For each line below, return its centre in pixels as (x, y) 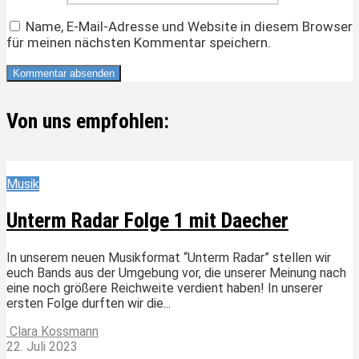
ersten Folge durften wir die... (89, 304)
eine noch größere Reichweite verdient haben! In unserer (165, 288)
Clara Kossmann (52, 332)
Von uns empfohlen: (88, 121)
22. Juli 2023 (42, 347)
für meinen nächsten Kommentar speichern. (139, 42)
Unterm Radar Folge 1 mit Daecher (147, 221)
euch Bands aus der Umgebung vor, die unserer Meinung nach (176, 273)
